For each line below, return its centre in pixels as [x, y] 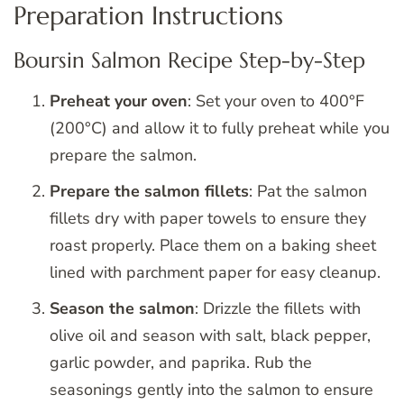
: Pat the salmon [308, 192]
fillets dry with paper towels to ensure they [208, 219]
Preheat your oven [119, 101]
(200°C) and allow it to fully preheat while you [220, 129]
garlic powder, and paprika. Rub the [181, 363]
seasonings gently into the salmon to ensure [211, 390]
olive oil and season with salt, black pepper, [210, 336]
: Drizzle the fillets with [278, 309]
